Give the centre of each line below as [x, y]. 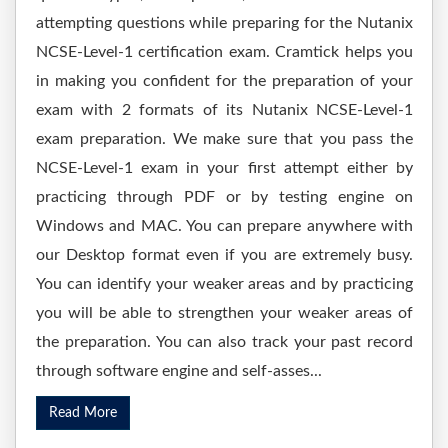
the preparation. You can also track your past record [224, 342]
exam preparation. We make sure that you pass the [224, 139]
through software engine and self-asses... [179, 371]
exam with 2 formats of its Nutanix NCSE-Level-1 [224, 110]
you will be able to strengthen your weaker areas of [224, 313]
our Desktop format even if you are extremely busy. [224, 255]
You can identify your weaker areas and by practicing [224, 284]
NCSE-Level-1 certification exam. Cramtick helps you [224, 52]
